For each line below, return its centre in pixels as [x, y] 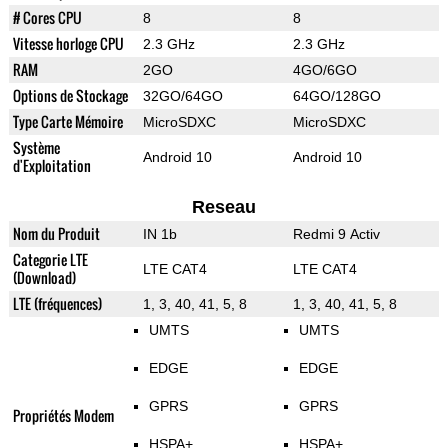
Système [36, 148]
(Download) [44, 278]
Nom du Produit [56, 234]
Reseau [223, 207]
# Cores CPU [47, 18]
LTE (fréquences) [57, 304]
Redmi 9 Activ [336, 234]
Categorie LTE [50, 260]
